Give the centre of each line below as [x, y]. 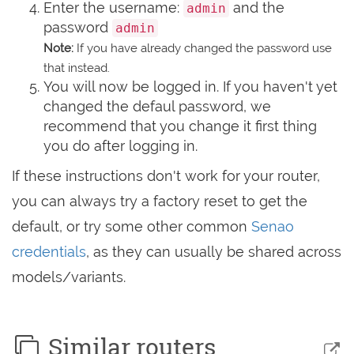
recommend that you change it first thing [180, 126]
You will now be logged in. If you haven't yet [190, 87]
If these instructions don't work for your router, [166, 176]
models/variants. [69, 277]
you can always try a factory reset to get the [160, 201]
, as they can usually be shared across [214, 252]
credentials [49, 252]
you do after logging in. [121, 146]
